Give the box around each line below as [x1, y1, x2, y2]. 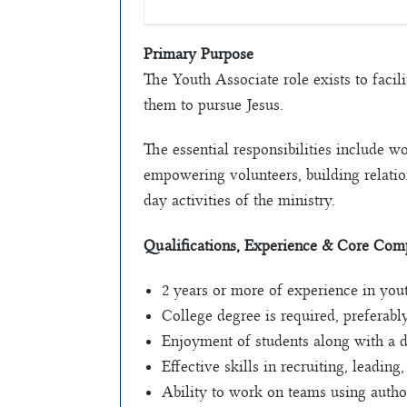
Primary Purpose [144, 44, 253, 63]
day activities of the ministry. [144, 191, 335, 210]
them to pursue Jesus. [144, 94, 283, 114]
